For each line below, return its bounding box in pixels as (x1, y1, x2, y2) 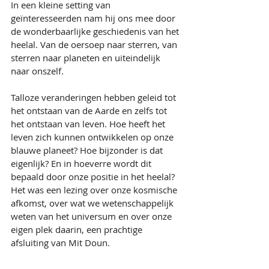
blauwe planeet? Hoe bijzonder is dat (11, 144, 165, 156)
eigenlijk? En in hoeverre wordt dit (11, 157, 154, 169)
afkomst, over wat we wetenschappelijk (11, 197, 176, 209)
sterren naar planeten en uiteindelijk (11, 52, 163, 64)
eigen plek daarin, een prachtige (11, 223, 145, 235)
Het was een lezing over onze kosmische (11, 184, 180, 196)
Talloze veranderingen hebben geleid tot (11, 91, 178, 103)
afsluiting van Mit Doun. (11, 237, 110, 249)
